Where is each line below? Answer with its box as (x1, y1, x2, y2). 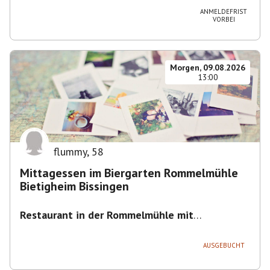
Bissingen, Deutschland (20, 233, 127, 247)
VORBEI (212, 15, 235, 24)
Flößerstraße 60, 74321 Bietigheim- (77, 221, 245, 234)
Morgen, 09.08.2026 (170, 62, 245, 73)
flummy (54, 145, 87, 159)
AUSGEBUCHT (202, 240, 245, 250)
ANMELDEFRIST (200, 7, 247, 16)
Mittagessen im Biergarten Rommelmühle (20, 165, 238, 181)
